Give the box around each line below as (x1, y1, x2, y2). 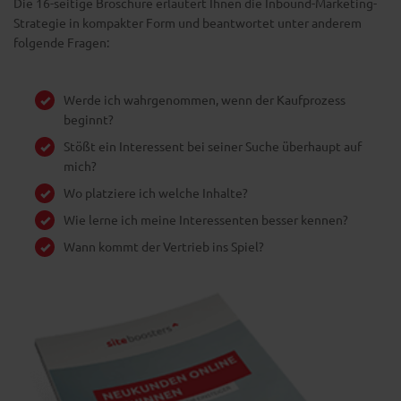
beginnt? (64, 111, 114, 127)
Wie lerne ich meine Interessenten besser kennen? (64, 211, 348, 227)
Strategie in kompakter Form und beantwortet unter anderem (13, 14, 362, 30)
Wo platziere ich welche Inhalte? (64, 184, 248, 200)
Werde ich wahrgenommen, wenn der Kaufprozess (64, 91, 346, 107)
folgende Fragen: (13, 34, 109, 50)
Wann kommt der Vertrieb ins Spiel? (64, 238, 264, 254)
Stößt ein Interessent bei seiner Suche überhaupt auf (64, 138, 362, 154)
